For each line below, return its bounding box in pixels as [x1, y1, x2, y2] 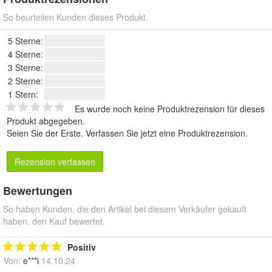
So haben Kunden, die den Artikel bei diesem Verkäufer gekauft [3, 202, 246, 215]
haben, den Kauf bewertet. [3, 214, 105, 227]
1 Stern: [8, 87, 38, 100]
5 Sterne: [8, 34, 43, 47]
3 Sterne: [8, 61, 43, 73]
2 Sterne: [8, 74, 43, 87]
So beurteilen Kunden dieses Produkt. [3, 10, 148, 23]
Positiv [67, 240, 96, 253]
